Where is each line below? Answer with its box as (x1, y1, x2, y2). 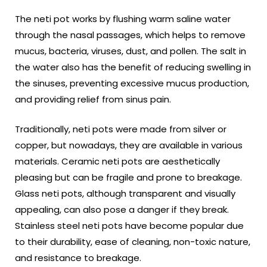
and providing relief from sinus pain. (15, 93, 173, 106)
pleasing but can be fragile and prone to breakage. (15, 170, 242, 184)
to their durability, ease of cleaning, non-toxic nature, (15, 235, 250, 248)
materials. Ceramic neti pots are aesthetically (15, 154, 220, 167)
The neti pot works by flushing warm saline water (15, 13, 231, 26)
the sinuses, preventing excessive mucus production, (15, 77, 249, 90)
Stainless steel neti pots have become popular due (15, 219, 244, 232)
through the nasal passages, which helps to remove (15, 29, 246, 42)
